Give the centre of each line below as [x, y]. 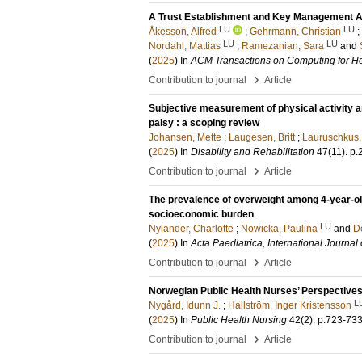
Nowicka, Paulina [279, 229]
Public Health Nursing [239, 320]
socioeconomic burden [201, 214]
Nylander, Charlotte [191, 229]
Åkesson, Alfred [183, 32]
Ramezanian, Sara [283, 46]
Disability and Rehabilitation [253, 152]
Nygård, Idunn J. [185, 305]
